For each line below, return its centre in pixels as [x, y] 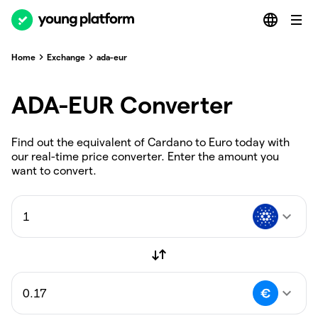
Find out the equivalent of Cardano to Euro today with [150, 142]
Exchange [66, 57]
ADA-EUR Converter [122, 105]
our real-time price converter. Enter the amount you [145, 157]
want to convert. [54, 171]
